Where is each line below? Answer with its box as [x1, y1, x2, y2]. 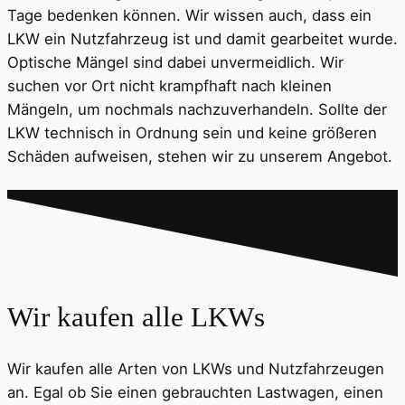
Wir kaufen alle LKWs [7, 300, 265, 333]
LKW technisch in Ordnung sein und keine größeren [7, 124, 377, 143]
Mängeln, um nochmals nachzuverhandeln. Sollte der [7, 100, 387, 119]
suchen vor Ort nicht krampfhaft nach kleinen [7, 77, 332, 96]
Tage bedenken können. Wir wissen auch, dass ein [7, 6, 372, 25]
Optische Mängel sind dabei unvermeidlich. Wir [7, 53, 344, 72]
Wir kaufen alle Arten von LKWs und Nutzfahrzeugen [7, 359, 384, 378]
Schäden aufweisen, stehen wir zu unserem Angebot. [7, 147, 392, 166]
